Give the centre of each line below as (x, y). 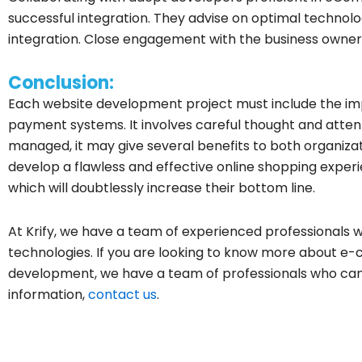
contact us (122, 294)
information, (48, 294)
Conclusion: (61, 82)
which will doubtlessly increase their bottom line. (162, 187)
